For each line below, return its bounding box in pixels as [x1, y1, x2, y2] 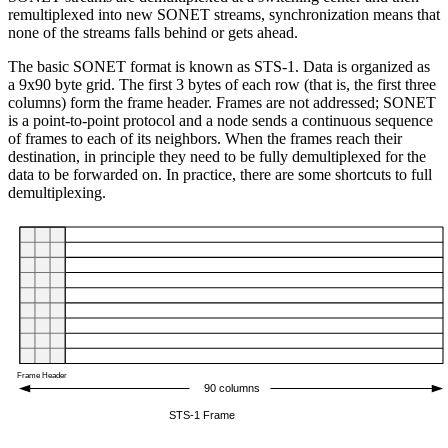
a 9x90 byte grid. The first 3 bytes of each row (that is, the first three [8, 76, 436, 94]
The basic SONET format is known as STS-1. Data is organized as [8, 58, 430, 76]
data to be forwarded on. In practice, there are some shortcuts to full [8, 166, 432, 184]
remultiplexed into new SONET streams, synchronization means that [8, 6, 440, 24]
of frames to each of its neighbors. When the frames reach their [8, 130, 402, 148]
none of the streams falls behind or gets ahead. [8, 24, 298, 42]
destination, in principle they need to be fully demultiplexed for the [8, 148, 426, 166]
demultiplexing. [8, 184, 106, 202]
